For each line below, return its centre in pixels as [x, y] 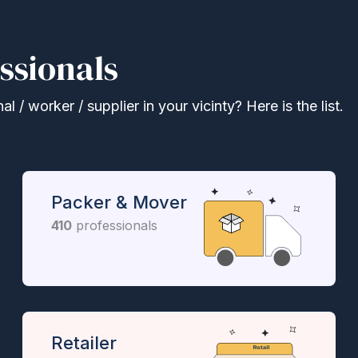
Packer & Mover [119, 202]
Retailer [84, 342]
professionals [114, 225]
